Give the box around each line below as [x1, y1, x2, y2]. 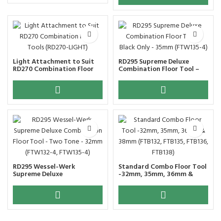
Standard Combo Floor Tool [118, 161, 207, 173]
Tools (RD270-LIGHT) [13, 71, 79, 82]
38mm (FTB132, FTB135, [118, 176, 193, 187]
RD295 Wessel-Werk [13, 161, 75, 173]
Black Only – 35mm [118, 71, 178, 82]
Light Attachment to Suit [13, 56, 94, 68]
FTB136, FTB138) [118, 184, 170, 195]
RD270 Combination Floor [13, 64, 94, 75]
